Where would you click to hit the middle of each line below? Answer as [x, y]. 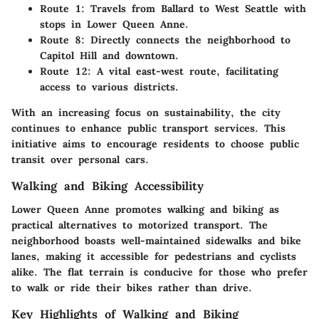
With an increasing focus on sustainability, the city [146, 113]
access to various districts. [109, 87]
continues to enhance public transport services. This [148, 129]
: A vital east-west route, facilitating [183, 72]
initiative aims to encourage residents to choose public [155, 144]
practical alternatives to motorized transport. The [140, 225]
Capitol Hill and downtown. [109, 56]
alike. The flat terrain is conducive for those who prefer [159, 272]
